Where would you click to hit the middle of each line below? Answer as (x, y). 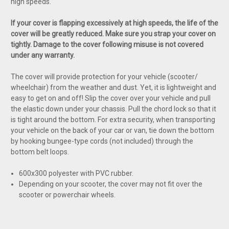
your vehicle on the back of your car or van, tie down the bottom (112, 130)
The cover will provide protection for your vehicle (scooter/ (104, 76)
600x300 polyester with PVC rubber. (76, 173)
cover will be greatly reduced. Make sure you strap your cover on (113, 33)
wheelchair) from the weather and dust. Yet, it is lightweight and (113, 87)
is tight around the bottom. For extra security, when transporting (113, 119)
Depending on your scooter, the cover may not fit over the (111, 184)
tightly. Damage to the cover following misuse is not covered (107, 44)
